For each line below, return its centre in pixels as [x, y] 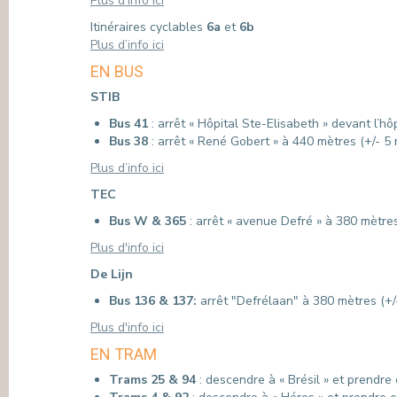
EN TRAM [124, 354]
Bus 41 [130, 124]
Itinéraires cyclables [148, 27]
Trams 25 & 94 [152, 380]
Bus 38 [128, 141]
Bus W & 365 [148, 221]
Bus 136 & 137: [155, 301]
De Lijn [112, 274]
